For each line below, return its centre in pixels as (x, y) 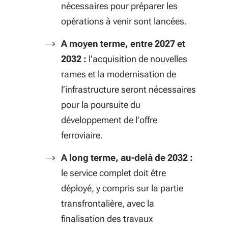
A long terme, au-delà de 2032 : (127, 158)
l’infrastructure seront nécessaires (129, 89)
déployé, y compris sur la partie (122, 188)
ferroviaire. (82, 135)
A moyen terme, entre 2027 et (123, 44)
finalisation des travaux (107, 219)
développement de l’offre (109, 120)
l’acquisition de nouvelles (137, 59)
